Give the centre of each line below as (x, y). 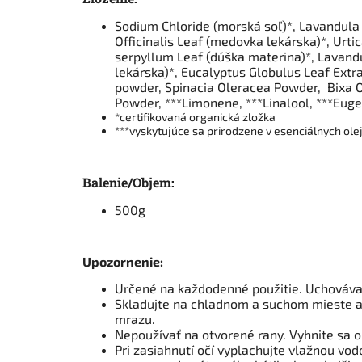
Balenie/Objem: (128, 182)
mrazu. (135, 318)
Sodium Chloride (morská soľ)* (204, 25)
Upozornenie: (123, 261)
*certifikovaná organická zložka (195, 116)
